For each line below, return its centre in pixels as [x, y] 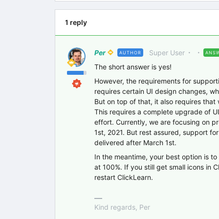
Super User [167, 53]
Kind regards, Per [122, 207]
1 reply [76, 22]
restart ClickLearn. [124, 177]
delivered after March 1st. [135, 142]
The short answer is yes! [133, 67]
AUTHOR [130, 53]
